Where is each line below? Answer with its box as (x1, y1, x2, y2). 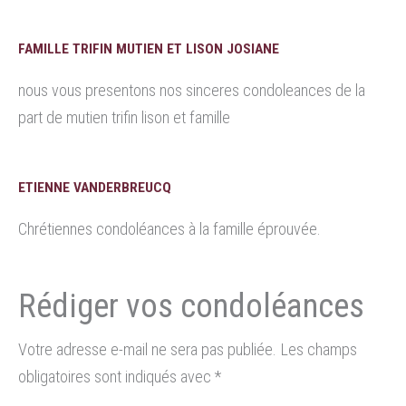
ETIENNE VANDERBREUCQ (18, 179, 171, 197)
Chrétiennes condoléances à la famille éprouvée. (18, 219, 321, 239)
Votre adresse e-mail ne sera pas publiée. (18, 340, 276, 360)
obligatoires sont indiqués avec (18, 367, 215, 387)
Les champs (280, 340, 357, 360)
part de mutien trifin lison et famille (18, 107, 230, 127)
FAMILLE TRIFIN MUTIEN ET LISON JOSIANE (18, 40, 279, 57)
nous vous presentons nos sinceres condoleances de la (18, 80, 365, 100)
